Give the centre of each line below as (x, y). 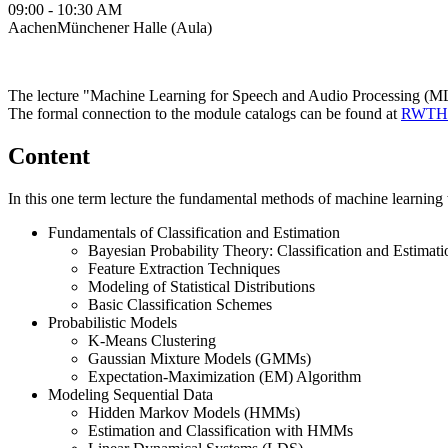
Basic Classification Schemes (180, 304)
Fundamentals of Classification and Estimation (194, 232)
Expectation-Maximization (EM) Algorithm (224, 376)
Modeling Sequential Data (130, 394)
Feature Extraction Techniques (184, 268)
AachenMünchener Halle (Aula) (110, 28)
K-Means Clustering (152, 340)
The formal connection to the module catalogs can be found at (204, 114)
